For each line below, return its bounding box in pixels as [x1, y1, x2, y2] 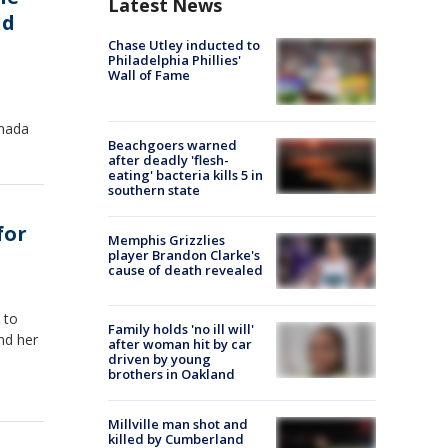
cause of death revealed [108, 260, 263, 279]
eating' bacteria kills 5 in [108, 165, 263, 184]
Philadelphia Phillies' [108, 51, 241, 69]
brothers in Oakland [108, 364, 235, 383]
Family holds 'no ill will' [108, 319, 254, 338]
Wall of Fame [108, 66, 190, 84]
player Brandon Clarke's [108, 245, 260, 264]
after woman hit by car [108, 334, 252, 353]
